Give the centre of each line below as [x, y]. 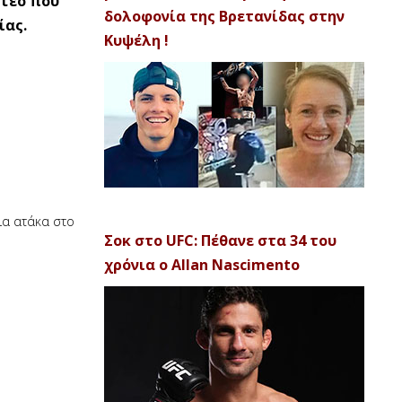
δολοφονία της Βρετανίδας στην [224, 16]
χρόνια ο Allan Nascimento [202, 265]
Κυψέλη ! [136, 40]
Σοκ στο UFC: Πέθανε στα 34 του [220, 240]
